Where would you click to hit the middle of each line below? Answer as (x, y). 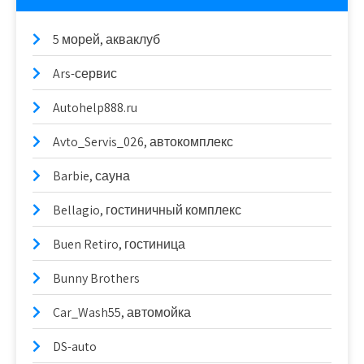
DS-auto (75, 346)
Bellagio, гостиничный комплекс (147, 210)
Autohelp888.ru (95, 107)
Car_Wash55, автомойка (122, 312)
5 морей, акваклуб (106, 39)
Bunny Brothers (96, 278)
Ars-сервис (85, 73)
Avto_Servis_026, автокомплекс (143, 141)
